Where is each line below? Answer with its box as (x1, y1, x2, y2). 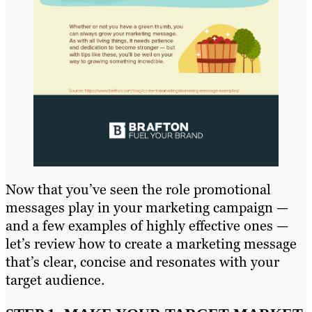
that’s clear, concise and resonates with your (6, 253, 279, 272)
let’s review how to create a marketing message (6, 235, 297, 253)
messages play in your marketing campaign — (6, 198, 288, 217)
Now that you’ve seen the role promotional (6, 180, 271, 199)
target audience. (6, 271, 108, 290)
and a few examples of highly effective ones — (6, 217, 288, 235)
